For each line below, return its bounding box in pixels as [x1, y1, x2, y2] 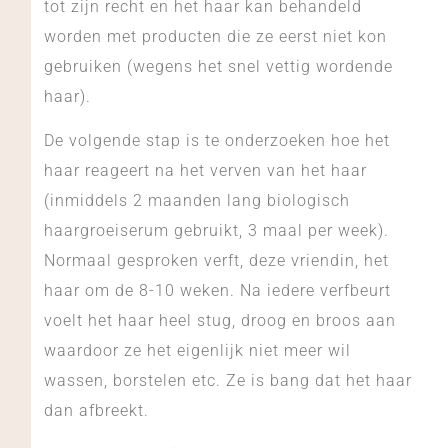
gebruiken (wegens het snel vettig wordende [43, 56, 393, 76]
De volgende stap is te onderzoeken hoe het [43, 130, 390, 150]
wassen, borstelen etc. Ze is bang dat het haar [43, 370, 412, 390]
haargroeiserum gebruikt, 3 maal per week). [43, 220, 389, 240]
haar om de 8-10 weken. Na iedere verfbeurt [43, 280, 391, 300]
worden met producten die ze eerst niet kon [43, 26, 387, 46]
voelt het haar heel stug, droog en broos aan [43, 310, 396, 330]
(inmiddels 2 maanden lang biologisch [43, 190, 350, 210]
